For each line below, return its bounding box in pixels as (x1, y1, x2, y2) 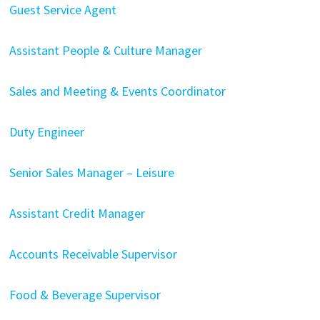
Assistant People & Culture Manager (9, 41, 202, 59)
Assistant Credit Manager (9, 204, 145, 221)
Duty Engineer (9, 123, 84, 140)
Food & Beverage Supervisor (9, 286, 161, 303)
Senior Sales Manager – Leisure (9, 164, 174, 181)
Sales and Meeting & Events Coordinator (9, 82, 226, 99)
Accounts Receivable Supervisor (9, 245, 177, 262)
